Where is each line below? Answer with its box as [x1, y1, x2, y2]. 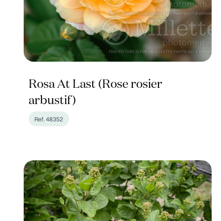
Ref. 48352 [35, 114, 63, 123]
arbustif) [29, 95, 76, 107]
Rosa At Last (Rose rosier [29, 78, 162, 90]
